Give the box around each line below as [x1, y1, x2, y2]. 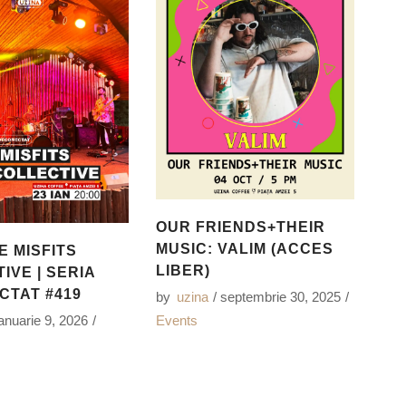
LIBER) [155, 262, 210, 278]
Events [155, 312, 198, 328]
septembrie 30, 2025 [219, 288, 341, 304]
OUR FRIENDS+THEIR [155, 218, 325, 235]
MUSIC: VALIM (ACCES [155, 240, 333, 256]
